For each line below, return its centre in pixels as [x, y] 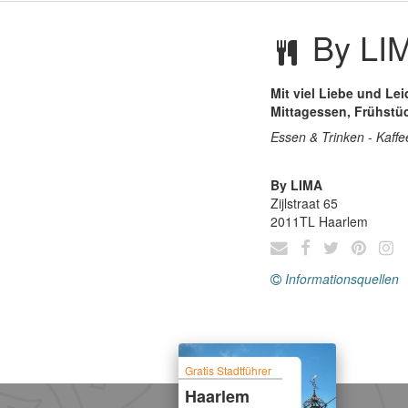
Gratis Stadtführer [229, 370]
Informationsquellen [342, 279]
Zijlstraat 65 [304, 203]
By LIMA [296, 185]
